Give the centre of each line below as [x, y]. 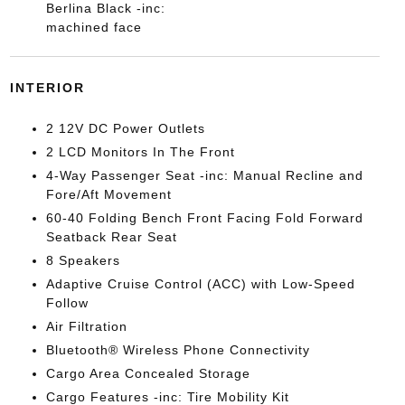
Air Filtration [86, 326]
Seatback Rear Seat [111, 237]
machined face [94, 27]
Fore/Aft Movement [108, 194]
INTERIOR [47, 88]
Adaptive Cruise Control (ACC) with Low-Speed [200, 284]
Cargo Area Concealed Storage [148, 373]
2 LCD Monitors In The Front [140, 152]
